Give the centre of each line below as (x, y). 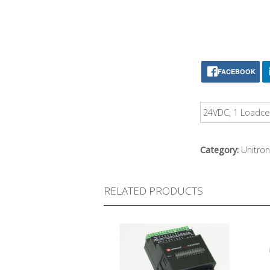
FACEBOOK (237, 72)
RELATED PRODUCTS (153, 191)
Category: (221, 150)
